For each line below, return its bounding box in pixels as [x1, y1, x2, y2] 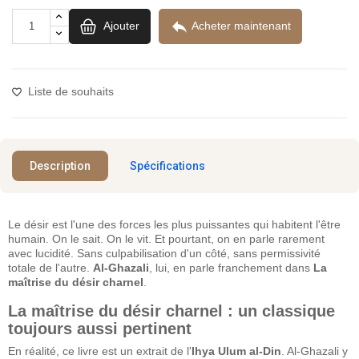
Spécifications [130, 159, 205, 172]
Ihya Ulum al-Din [192, 344, 281, 357]
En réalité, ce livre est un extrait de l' [8, 344, 192, 357]
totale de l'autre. [8, 260, 93, 274]
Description [30, 159, 91, 172]
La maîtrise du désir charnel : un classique [8, 301, 335, 320]
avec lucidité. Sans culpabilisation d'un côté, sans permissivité [8, 246, 321, 260]
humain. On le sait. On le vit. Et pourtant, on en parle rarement [8, 232, 325, 245]
